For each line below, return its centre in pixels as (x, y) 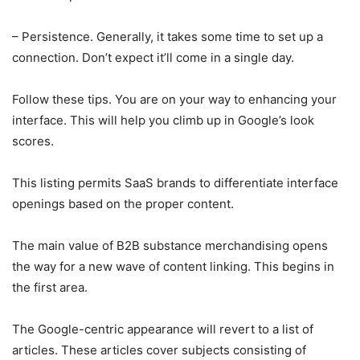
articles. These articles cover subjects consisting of (159, 350)
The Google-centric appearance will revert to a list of (163, 329)
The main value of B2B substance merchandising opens (170, 245)
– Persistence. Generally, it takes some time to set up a (168, 36)
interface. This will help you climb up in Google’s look (163, 120)
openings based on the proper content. (123, 203)
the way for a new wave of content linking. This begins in (173, 266)
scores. (33, 141)
